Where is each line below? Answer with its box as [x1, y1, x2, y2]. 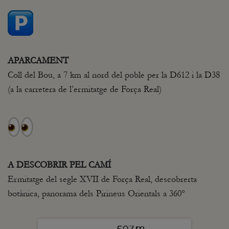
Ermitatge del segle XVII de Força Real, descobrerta [8, 173, 197, 185]
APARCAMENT [8, 55, 68, 66]
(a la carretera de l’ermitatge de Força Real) [8, 83, 162, 95]
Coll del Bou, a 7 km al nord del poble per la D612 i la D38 [8, 69, 220, 80]
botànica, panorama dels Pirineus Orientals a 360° [8, 188, 185, 199]
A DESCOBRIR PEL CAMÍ [8, 159, 111, 170]
